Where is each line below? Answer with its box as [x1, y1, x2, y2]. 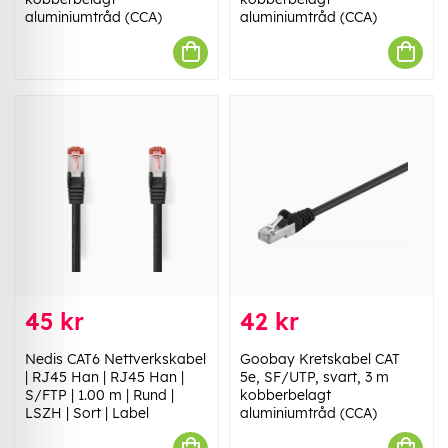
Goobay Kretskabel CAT [240, 349, 400, 368]
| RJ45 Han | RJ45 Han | [25, 367, 184, 386]
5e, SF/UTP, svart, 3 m [240, 367, 389, 386]
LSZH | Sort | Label [25, 403, 149, 422]
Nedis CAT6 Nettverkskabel [25, 349, 206, 368]
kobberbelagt [240, 385, 331, 404]
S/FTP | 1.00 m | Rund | [25, 385, 174, 404]
